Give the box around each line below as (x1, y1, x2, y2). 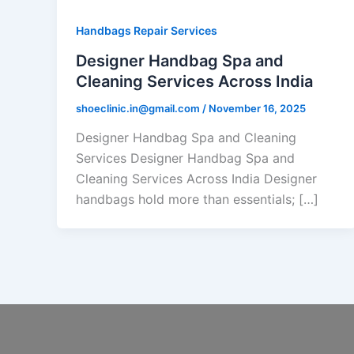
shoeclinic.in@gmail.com (76, 101, 202, 115)
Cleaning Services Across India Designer (76, 171, 317, 187)
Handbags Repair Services (76, 23, 217, 37)
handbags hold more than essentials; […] (76, 191, 318, 208)
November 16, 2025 (209, 101, 306, 115)
